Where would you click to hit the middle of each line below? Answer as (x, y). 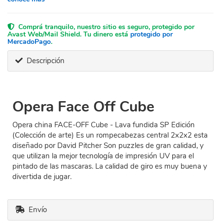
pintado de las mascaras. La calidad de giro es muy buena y (110, 166)
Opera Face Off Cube (83, 107)
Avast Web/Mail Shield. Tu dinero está (69, 34)
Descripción (44, 61)
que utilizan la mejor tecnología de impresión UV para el (103, 156)
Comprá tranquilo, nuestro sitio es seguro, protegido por (104, 27)
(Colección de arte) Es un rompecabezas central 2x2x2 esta (110, 135)
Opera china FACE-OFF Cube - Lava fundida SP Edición (104, 125)
